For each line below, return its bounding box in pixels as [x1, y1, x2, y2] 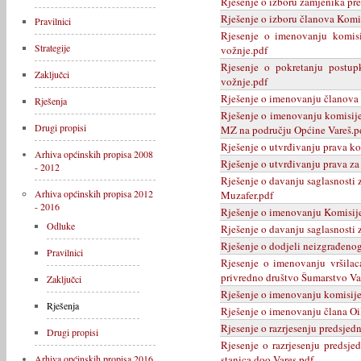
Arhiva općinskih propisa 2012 [35, 187, 153, 200]
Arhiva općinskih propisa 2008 [35, 147, 153, 160]
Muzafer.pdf [221, 187, 273, 202]
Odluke [47, 219, 75, 232]
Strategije [35, 41, 70, 54]
